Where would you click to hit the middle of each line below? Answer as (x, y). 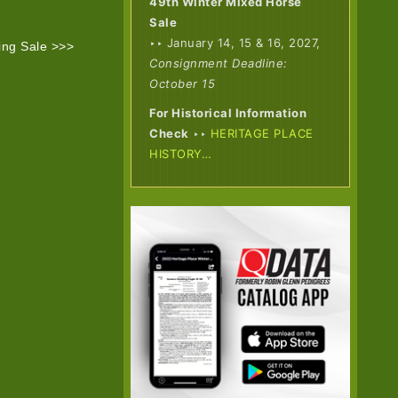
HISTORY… (181, 153)
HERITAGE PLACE (262, 133)
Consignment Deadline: (219, 63)
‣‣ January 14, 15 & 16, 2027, (235, 42)
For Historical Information (228, 112)
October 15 (183, 83)
